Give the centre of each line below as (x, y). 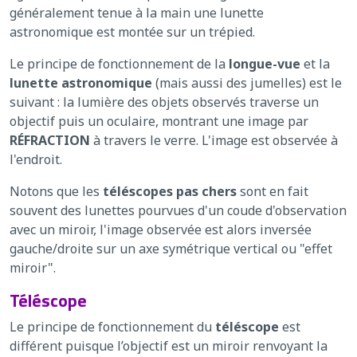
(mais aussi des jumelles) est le (247, 82)
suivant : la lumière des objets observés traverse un (164, 102)
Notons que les (56, 191)
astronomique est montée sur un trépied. (132, 31)
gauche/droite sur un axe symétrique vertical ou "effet (171, 248)
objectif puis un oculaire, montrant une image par (159, 121)
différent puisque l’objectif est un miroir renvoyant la (169, 345)
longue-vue (265, 63)
